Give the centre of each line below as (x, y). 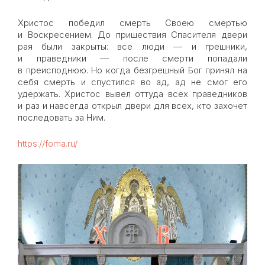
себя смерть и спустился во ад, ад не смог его (132, 82)
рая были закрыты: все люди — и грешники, (132, 46)
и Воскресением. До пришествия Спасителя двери (132, 35)
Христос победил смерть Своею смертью (132, 23)
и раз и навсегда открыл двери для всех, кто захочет (132, 106)
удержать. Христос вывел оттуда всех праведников (132, 94)
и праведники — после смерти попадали (132, 58)
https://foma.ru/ (48, 143)
